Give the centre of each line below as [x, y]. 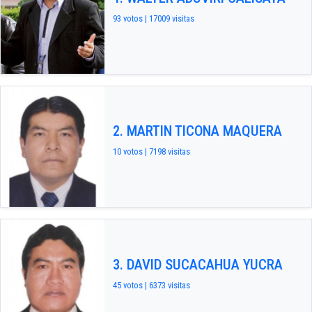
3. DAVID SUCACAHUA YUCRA [197, 264]
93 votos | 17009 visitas [153, 18]
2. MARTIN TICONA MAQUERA [197, 131]
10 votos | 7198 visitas [151, 152]
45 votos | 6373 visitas [151, 285]
